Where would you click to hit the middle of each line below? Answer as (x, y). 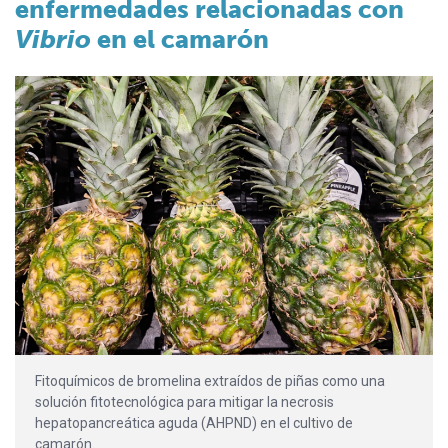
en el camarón (180, 40)
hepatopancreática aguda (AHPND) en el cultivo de (194, 423)
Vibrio (53, 40)
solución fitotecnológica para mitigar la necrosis (184, 402)
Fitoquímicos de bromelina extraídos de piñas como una (210, 381)
